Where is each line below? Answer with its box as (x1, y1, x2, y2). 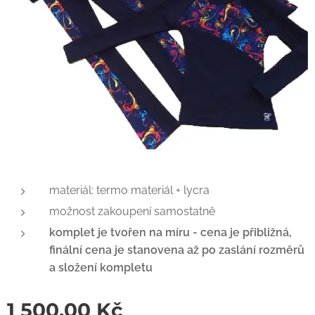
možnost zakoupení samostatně (49, 205, 215, 218)
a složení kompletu (49, 261, 153, 274)
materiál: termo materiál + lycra (49, 184, 210, 197)
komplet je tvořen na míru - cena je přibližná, (49, 226, 292, 239)
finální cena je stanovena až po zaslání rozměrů (49, 243, 304, 257)
